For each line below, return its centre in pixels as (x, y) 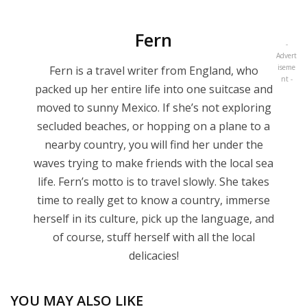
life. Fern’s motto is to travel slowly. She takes (153, 181)
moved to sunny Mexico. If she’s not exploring (153, 107)
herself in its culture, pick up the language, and (153, 218)
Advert (286, 55)
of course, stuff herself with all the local (153, 237)
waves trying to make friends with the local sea (153, 163)
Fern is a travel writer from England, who (153, 70)
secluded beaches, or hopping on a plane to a (153, 126)
